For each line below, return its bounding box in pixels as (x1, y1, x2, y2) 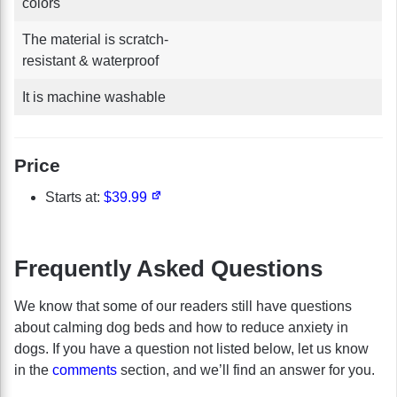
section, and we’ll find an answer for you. (117, 362, 375, 378)
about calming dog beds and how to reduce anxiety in (14, 320, 348, 336)
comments (52, 362, 117, 378)
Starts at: (45, 190, 104, 206)
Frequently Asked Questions (14, 255, 323, 283)
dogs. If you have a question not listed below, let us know (14, 341, 369, 357)
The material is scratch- (22, 31, 168, 47)
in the (14, 362, 52, 378)
